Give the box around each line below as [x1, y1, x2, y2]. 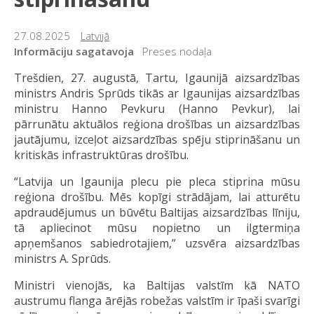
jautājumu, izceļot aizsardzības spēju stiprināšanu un [14, 131, 300, 147]
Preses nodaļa [142, 43, 212, 58]
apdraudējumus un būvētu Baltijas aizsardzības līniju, [14, 204, 300, 220]
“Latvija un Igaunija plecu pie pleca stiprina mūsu [14, 173, 300, 189]
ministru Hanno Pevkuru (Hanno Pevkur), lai [14, 100, 300, 116]
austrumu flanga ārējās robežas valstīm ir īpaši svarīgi [14, 292, 300, 308]
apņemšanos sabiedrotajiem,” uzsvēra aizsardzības [14, 235, 300, 251]
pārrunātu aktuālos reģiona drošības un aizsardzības [14, 116, 300, 132]
